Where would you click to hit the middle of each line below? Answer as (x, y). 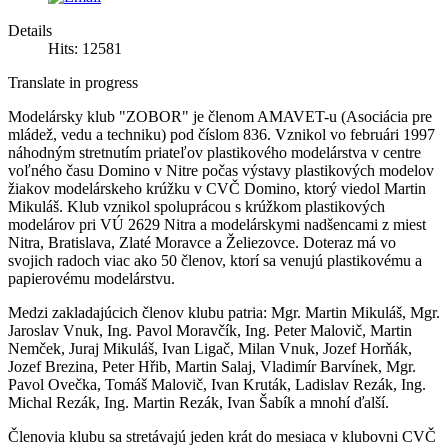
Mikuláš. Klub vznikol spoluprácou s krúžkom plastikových (196, 207)
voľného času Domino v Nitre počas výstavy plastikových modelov (221, 171)
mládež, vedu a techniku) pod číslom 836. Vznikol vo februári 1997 (221, 135)
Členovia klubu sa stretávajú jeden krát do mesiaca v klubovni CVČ (222, 437)
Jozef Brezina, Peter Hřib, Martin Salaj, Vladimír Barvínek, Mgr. (212, 367)
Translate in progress (73, 83)
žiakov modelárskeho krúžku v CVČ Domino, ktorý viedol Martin (217, 189)
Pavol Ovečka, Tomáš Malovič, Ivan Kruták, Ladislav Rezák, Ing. (217, 385)
